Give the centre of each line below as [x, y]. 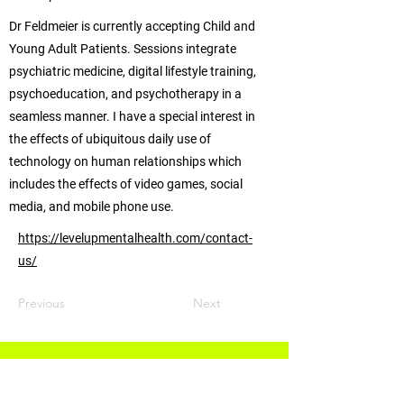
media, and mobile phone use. [92, 207]
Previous [41, 303]
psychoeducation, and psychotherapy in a [125, 94]
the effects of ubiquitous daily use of [110, 139]
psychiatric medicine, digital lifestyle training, [133, 71]
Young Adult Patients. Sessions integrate [123, 49]
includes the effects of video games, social [126, 184]
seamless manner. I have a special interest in [132, 116]
